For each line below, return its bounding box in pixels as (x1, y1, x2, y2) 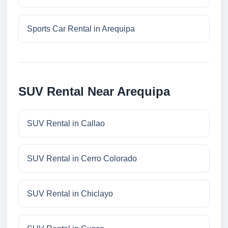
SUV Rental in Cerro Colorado (27, 154, 137, 163)
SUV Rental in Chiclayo (27, 189, 113, 198)
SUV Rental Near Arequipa (18, 84, 170, 99)
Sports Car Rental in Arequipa (27, 24, 135, 34)
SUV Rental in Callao (27, 119, 105, 128)
